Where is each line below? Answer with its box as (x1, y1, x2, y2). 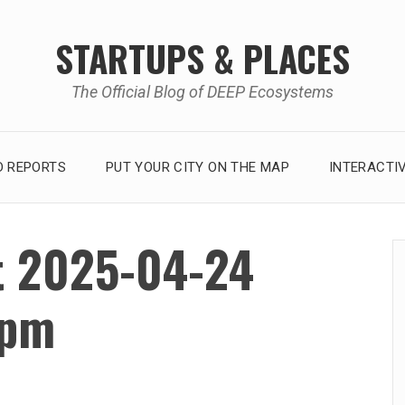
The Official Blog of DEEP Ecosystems (71, 81, 334, 101)
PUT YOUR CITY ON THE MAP (105, 158, 289, 175)
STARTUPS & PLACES (55, 31, 350, 84)
